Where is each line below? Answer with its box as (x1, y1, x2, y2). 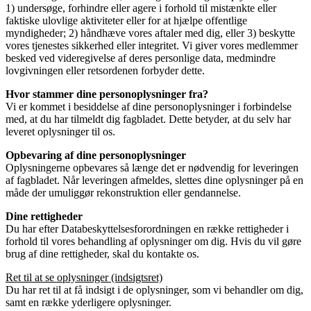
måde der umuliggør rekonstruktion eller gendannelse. (6, 186, 241, 199)
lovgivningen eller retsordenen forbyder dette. (6, 64, 205, 76)
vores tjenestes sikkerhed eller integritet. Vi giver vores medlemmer (6, 39, 298, 51)
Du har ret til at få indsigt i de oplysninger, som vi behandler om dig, (6, 283, 303, 296)
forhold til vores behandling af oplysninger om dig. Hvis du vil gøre (6, 235, 301, 247)
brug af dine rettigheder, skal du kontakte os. (6, 247, 199, 260)
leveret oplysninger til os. (6, 125, 115, 137)
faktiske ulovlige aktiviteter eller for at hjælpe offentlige (6, 14, 247, 26)
